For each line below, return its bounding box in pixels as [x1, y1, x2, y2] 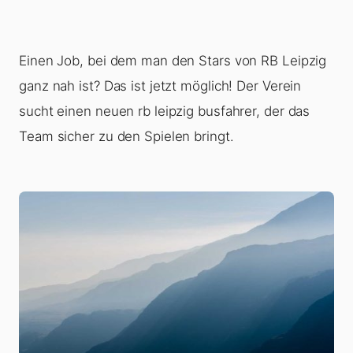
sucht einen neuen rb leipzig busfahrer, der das [19, 103, 310, 120]
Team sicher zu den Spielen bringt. [19, 128, 234, 145]
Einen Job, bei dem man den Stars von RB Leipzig [19, 53, 327, 69]
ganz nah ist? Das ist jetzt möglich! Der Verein [19, 78, 302, 95]
